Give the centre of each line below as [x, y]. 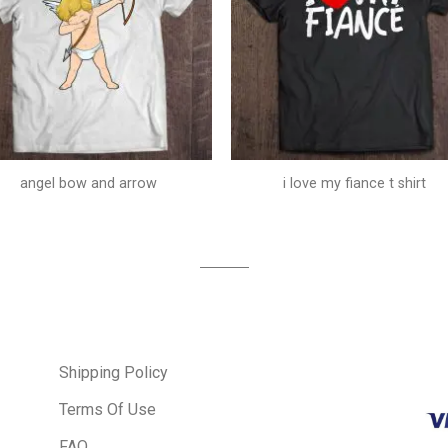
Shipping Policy [113, 372]
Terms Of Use [107, 409]
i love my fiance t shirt [355, 183]
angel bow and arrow [88, 183]
